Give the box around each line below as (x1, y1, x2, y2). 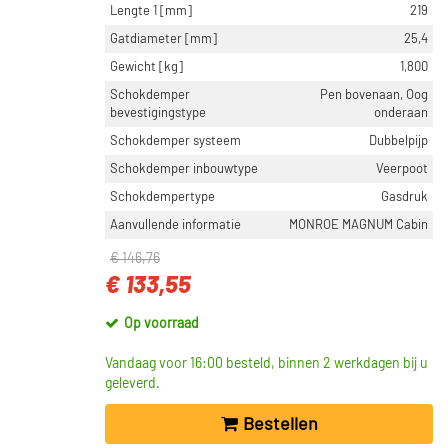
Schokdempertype (110, 190, 215, 204)
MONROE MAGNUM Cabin (289, 218, 428, 232)
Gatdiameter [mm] (110, 32, 217, 46)
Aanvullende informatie (110, 218, 241, 232)
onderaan (374, 106, 428, 120)
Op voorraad (124, 317, 199, 331)
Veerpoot (376, 162, 428, 176)
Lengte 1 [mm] (110, 4, 192, 18)
